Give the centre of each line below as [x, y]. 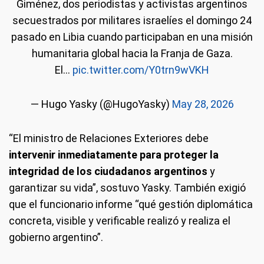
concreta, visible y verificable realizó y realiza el [120, 220]
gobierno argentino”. [56, 237]
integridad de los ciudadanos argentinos [109, 171]
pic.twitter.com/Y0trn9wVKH [141, 70]
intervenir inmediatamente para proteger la [114, 154]
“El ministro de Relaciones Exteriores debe [109, 138]
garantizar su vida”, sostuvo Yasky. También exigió [127, 187]
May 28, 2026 [203, 104]
